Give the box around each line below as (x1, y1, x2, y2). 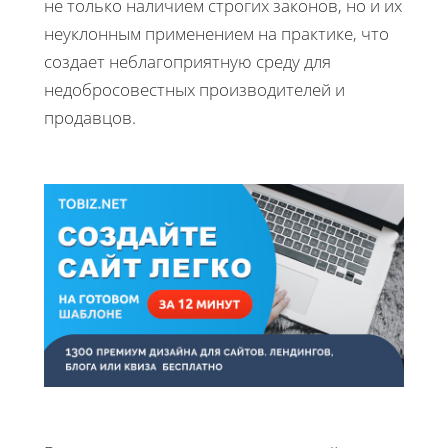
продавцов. (44, 106, 140, 130)
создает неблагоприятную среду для (44, 50, 331, 74)
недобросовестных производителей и (44, 78, 345, 102)
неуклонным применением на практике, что (44, 22, 389, 46)
